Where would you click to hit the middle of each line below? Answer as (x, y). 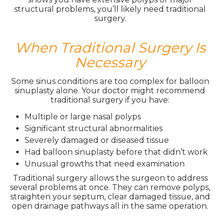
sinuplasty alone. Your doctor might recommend (110, 91)
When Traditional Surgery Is (110, 48)
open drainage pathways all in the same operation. (110, 206)
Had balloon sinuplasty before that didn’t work (116, 152)
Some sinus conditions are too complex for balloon (110, 81)
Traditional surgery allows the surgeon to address (110, 178)
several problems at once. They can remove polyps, (110, 187)
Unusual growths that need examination (105, 164)
